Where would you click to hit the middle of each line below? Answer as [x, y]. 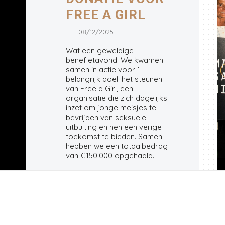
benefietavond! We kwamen [115, 60]
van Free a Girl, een [100, 88]
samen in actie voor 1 [103, 69]
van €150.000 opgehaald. [110, 155]
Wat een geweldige [100, 50]
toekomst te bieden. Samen [114, 136]
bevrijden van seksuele [106, 117]
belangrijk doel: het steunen [114, 79]
